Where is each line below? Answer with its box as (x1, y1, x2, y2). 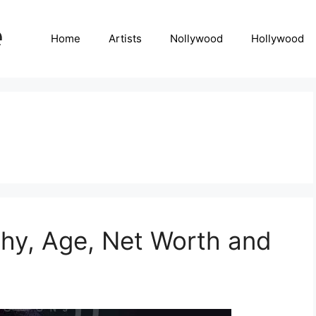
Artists (109, 32, 142, 45)
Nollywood (170, 32, 223, 45)
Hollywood (251, 32, 304, 45)
